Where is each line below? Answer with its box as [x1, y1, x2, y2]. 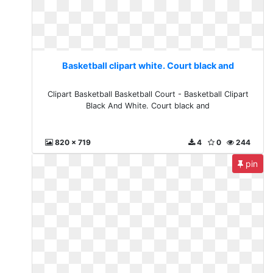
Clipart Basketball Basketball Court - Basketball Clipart [47, 90, 249, 99]
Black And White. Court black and [86, 101, 210, 110]
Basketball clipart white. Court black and [62, 60, 234, 71]
